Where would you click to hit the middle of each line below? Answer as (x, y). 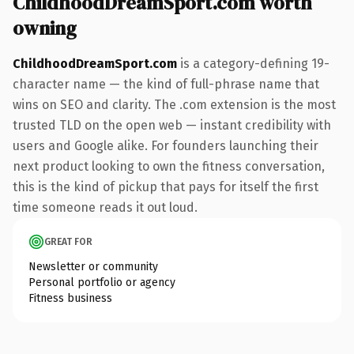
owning (45, 28)
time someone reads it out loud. (105, 207)
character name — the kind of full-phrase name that (166, 84)
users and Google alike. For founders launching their (166, 145)
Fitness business (70, 298)
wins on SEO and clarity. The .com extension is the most (174, 104)
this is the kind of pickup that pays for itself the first (166, 186)
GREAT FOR (68, 241)
